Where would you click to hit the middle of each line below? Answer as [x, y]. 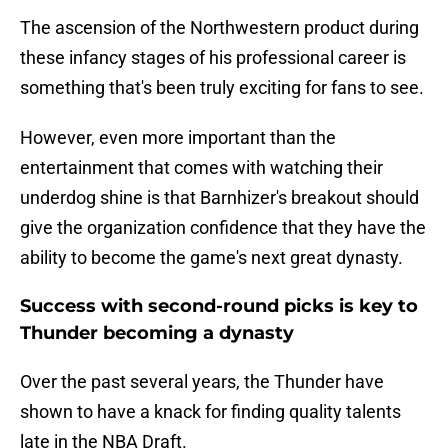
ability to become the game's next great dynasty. [211, 258]
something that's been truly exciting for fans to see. [222, 88]
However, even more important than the [178, 138]
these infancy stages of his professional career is [213, 58]
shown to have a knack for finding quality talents [210, 412]
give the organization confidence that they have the [223, 228]
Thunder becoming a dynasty [157, 333]
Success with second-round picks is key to [219, 306]
